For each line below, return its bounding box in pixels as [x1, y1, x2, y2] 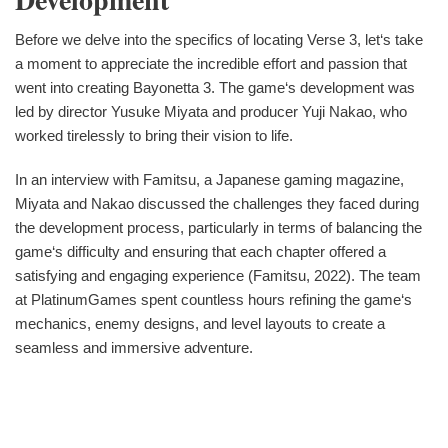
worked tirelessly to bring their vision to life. [15, 126, 293, 144]
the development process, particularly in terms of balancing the [15, 218, 422, 236]
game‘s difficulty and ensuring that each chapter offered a [15, 242, 386, 260]
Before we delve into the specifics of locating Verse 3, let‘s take [15, 30, 423, 48]
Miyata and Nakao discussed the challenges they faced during [15, 194, 419, 212]
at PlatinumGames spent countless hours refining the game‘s [15, 290, 412, 308]
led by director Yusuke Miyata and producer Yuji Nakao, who [15, 102, 407, 120]
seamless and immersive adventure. [15, 338, 253, 356]
